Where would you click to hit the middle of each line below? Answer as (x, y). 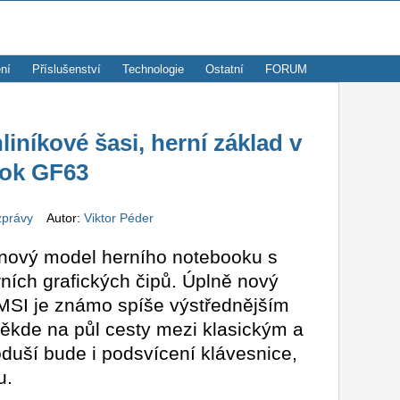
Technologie (153, 69)
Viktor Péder (118, 218)
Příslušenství (67, 69)
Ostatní (225, 69)
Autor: (60, 218)
